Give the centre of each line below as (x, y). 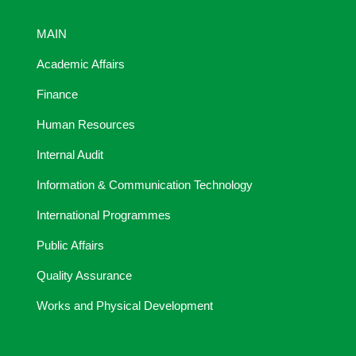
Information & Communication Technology (145, 185)
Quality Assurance (84, 276)
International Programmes (104, 215)
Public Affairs (70, 246)
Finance (57, 95)
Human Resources (86, 125)
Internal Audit (70, 155)
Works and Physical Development (125, 306)
